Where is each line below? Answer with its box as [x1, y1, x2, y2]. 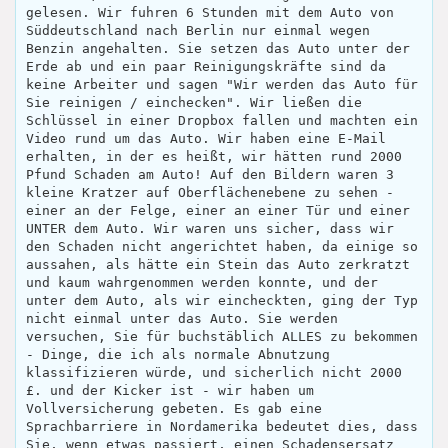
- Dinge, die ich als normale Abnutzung [26, 347, 330, 362]
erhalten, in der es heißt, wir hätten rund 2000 [26, 149, 402, 164]
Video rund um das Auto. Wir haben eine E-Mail [26, 131, 386, 146]
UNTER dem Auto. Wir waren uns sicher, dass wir [26, 221, 394, 236]
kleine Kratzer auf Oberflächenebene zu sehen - [26, 185, 394, 200]
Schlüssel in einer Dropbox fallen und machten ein [26, 113, 418, 128]
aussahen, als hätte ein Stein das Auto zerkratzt [26, 257, 410, 272]
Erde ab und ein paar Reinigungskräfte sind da [26, 59, 386, 74]
